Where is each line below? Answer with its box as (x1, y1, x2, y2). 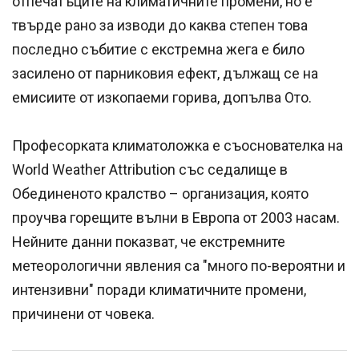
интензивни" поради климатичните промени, (12, 281, 306, 299)
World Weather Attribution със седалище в (12, 161, 288, 179)
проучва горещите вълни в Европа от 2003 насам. (12, 209, 340, 227)
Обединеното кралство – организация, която (12, 185, 309, 203)
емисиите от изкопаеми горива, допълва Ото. (12, 89, 312, 107)
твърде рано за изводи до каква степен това (12, 17, 308, 34)
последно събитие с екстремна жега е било (12, 41, 305, 58)
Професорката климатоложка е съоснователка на (12, 137, 343, 155)
